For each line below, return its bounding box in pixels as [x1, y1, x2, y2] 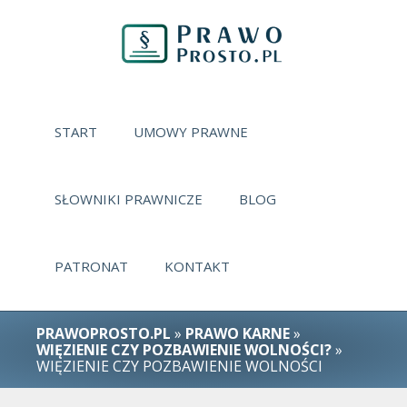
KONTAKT [164, 257, 230, 275]
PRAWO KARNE [185, 323, 290, 343]
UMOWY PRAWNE [134, 123, 248, 141]
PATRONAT [55, 257, 128, 275]
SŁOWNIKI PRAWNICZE [55, 190, 203, 208]
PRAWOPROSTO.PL [36, 323, 171, 343]
